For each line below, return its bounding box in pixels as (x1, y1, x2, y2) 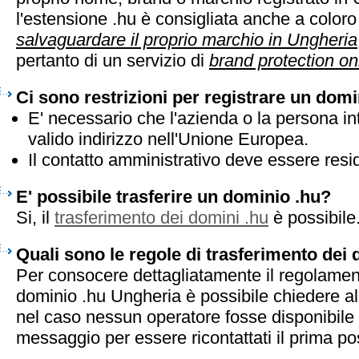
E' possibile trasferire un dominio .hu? (16, 187, 331, 207)
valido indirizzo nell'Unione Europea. (28, 129, 309, 149)
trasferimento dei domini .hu (54, 208, 268, 228)
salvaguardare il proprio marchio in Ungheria (16, 30, 357, 50)
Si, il (16, 208, 54, 228)
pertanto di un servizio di (16, 50, 209, 71)
